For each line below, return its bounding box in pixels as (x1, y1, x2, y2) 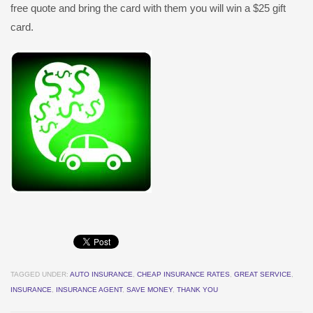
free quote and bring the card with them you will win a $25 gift (10, 2, 286, 15)
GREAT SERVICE (234, 270, 291, 279)
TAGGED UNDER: (10, 270, 68, 279)
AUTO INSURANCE (70, 270, 133, 279)
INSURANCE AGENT (56, 286, 122, 294)
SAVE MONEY (126, 286, 173, 294)
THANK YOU (177, 286, 218, 294)
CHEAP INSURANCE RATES (137, 270, 230, 279)
